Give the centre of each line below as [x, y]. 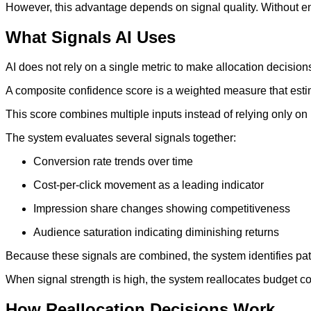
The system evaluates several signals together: [121, 138]
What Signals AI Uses [91, 37]
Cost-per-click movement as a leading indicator [149, 185]
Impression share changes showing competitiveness [162, 209]
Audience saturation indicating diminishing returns [156, 233]
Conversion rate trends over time [113, 162]
